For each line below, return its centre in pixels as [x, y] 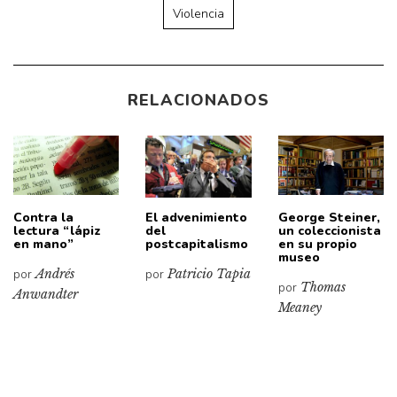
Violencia [198, 14]
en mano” [43, 245]
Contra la [43, 218]
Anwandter [46, 295]
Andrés [55, 274]
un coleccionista [329, 231]
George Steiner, [329, 218]
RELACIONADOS [198, 101]
